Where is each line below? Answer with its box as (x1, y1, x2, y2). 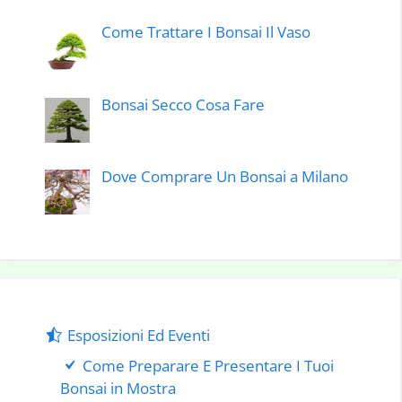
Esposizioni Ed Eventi (67, 325, 211, 346)
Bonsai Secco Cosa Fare (100, 93, 265, 115)
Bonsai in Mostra (60, 377, 176, 398)
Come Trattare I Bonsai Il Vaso (100, 22, 310, 43)
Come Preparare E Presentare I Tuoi (83, 354, 335, 376)
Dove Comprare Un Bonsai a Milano (100, 166, 348, 188)
